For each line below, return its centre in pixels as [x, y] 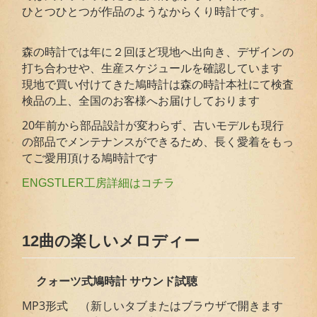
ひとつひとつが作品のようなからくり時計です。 [147, 12]
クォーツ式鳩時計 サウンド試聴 [117, 282]
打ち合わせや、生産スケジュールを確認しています [152, 68]
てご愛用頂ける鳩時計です [90, 158]
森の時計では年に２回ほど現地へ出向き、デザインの [158, 52]
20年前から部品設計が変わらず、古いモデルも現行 [153, 126]
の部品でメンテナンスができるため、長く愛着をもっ [158, 142]
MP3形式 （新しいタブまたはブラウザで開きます [153, 306]
